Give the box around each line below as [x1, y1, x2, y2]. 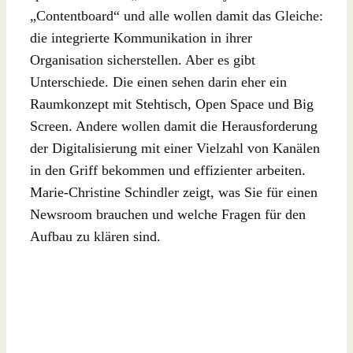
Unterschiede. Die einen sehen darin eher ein [30, 73, 287, 90]
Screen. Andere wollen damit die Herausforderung [30, 117, 318, 134]
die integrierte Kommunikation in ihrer [30, 29, 252, 46]
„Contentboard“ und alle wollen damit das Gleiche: [30, 7, 323, 24]
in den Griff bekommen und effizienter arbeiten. [30, 162, 306, 178]
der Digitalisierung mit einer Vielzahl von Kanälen [30, 139, 320, 156]
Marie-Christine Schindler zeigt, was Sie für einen [30, 184, 318, 200]
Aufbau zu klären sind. [30, 228, 161, 244]
